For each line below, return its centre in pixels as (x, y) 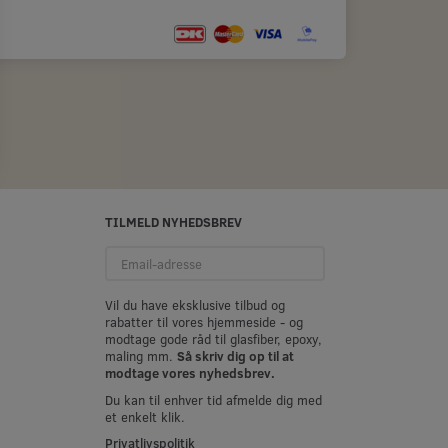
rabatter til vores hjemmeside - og (203, 321)
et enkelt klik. (144, 416)
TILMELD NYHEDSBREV (173, 221)
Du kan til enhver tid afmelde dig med (213, 399)
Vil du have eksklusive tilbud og (194, 304)
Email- (121, 253)
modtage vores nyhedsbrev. (189, 372)
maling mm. (140, 355)
